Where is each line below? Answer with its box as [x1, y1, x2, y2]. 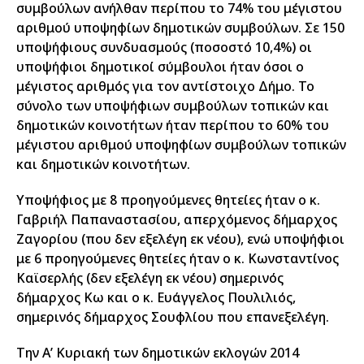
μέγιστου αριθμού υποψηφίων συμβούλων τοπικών [16, 136, 346, 154]
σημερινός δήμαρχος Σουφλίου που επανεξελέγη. [16, 308, 329, 326]
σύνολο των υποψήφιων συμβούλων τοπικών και [16, 97, 329, 115]
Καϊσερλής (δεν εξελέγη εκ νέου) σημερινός [16, 269, 284, 287]
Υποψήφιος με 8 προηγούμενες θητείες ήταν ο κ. [16, 191, 320, 209]
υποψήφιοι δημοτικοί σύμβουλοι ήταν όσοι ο [16, 58, 304, 76]
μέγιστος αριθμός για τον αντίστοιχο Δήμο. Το [16, 77, 314, 95]
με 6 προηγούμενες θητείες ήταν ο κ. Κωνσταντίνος [16, 249, 339, 267]
